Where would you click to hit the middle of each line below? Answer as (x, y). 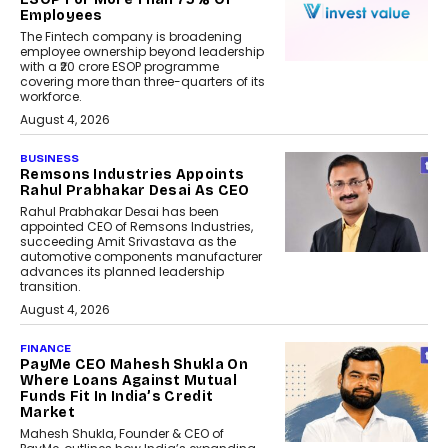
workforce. (51, 97)
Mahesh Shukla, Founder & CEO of (122, 434)
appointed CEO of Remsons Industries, (136, 227)
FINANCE (45, 349)
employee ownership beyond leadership (142, 52)
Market (47, 413)
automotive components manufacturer (141, 257)
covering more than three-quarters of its (142, 82)
